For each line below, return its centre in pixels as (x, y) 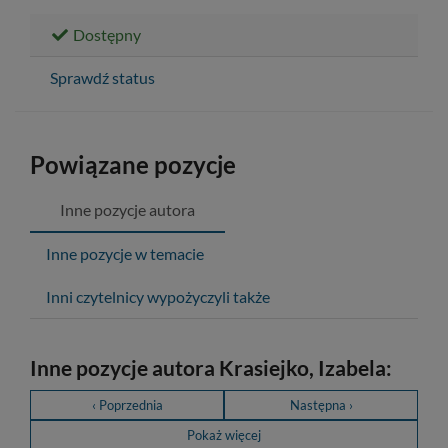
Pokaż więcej (224, 434)
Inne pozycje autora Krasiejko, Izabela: (211, 367)
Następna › (321, 404)
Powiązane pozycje (133, 164)
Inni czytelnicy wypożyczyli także (158, 296)
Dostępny (105, 34)
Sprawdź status (102, 77)
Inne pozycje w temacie (125, 253)
